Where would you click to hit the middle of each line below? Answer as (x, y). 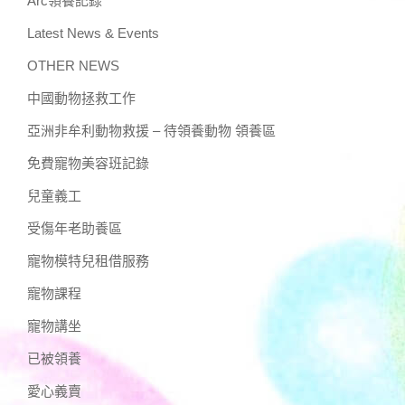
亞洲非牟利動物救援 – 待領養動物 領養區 (151, 130)
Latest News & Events (93, 33)
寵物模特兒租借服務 (88, 260)
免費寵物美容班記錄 (88, 163)
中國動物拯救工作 (81, 98)
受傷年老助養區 (75, 228)
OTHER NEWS (73, 65)
